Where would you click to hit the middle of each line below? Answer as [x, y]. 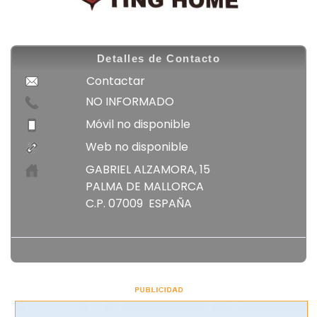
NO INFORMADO [130, 101]
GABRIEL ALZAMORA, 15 [148, 169]
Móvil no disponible [138, 124]
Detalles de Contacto [158, 58]
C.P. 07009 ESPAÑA [139, 203]
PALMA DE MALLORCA [145, 186]
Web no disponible [137, 146]
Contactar [116, 81]
